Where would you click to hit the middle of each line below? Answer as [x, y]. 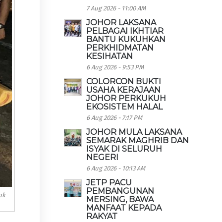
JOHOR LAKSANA [121, 23]
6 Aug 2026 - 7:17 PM [114, 118]
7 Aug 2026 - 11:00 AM [116, 8]
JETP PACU [109, 183]
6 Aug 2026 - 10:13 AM [116, 168]
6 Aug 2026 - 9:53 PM [115, 67]
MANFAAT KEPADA [124, 208]
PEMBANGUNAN [120, 191]
